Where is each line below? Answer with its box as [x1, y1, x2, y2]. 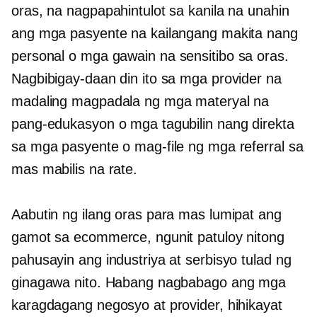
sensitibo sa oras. [179, 48, 289, 64]
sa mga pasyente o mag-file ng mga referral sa [11, 139, 304, 154]
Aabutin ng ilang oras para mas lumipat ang [11, 207, 282, 222]
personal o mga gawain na [11, 48, 180, 64]
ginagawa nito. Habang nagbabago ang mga [11, 275, 287, 290]
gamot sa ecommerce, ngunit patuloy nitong [11, 229, 284, 245]
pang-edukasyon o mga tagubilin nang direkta [11, 116, 294, 132]
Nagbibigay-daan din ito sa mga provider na [11, 71, 282, 86]
